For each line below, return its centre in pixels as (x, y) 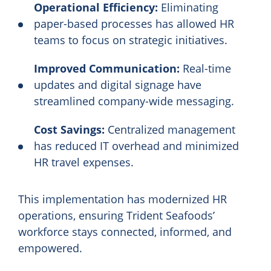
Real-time (205, 69)
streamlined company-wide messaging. (134, 101)
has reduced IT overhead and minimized (136, 146)
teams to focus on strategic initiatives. (131, 40)
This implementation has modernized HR (122, 199)
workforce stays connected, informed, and (125, 232)
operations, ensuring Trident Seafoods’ (116, 216)
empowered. (50, 248)
